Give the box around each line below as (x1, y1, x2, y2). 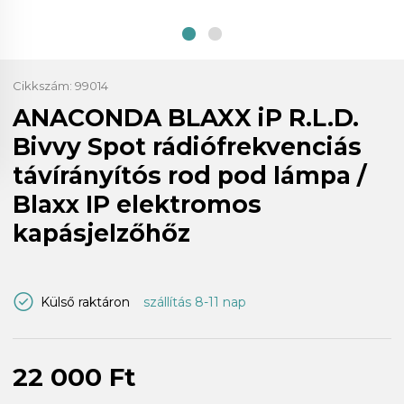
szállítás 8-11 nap (142, 293, 246, 310)
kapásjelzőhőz (13, 217, 190, 248)
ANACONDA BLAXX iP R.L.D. (13, 102, 359, 133)
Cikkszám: (13, 78, 75, 93)
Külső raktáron (41, 293, 130, 310)
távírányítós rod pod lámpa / (13, 160, 366, 190)
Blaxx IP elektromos (13, 188, 262, 219)
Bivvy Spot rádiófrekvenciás (13, 131, 362, 161)
